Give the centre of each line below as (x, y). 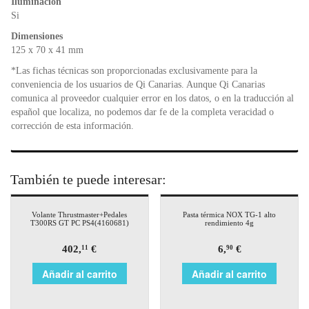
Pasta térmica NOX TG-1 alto (230, 215)
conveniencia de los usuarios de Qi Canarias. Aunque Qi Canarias (138, 85)
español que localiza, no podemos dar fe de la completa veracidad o (142, 112)
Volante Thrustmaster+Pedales (80, 215)
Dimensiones (37, 37)
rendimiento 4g (230, 223)
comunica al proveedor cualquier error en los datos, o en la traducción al (152, 99)
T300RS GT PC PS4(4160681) (79, 223)
